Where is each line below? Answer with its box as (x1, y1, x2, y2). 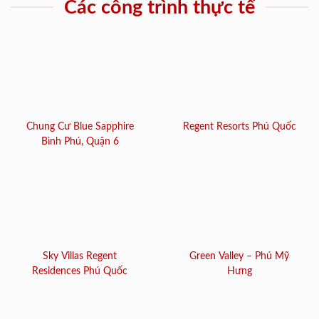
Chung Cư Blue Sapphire (26, 121, 134, 132)
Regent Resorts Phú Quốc (182, 121, 296, 132)
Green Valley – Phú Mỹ (189, 251, 289, 262)
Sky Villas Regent (43, 251, 117, 262)
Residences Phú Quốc (32, 266, 127, 277)
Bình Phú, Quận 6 (41, 136, 119, 147)
